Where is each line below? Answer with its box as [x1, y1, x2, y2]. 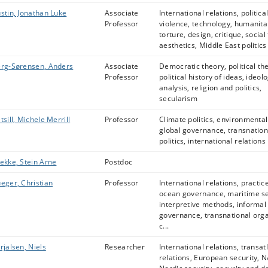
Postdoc [105, 157, 133, 167]
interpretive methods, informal [159, 199, 267, 209]
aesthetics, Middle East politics [159, 40, 267, 50]
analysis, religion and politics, [159, 83, 262, 93]
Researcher [105, 242, 145, 252]
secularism [159, 93, 197, 103]
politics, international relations [159, 136, 266, 146]
